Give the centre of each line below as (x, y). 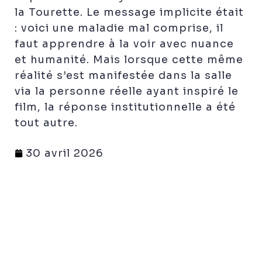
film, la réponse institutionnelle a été (125, 107)
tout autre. (46, 123)
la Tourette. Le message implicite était (129, 12)
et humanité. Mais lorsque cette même (129, 59)
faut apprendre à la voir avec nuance (124, 44)
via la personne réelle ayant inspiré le (127, 91)
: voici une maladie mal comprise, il (119, 28)
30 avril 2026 (65, 153)
